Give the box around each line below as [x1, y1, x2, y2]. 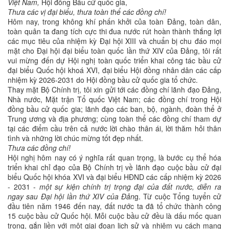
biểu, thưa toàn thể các [57, 7, 134, 17]
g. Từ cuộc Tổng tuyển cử [134, 191, 222, 202]
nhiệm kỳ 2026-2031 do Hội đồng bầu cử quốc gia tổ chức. [8, 75, 198, 85]
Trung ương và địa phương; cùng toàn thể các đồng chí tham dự [8, 113, 221, 124]
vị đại [38, 7, 57, 17]
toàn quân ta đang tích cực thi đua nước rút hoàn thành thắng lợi [8, 26, 221, 37]
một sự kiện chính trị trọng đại [39, 181, 144, 192]
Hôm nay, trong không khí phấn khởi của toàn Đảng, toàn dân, [8, 16, 221, 27]
